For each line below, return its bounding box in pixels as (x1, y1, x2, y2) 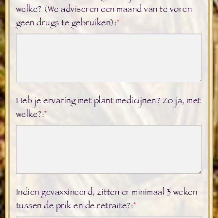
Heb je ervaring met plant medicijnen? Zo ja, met (16, 95, 201, 108)
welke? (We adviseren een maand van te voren (16, 4, 192, 17)
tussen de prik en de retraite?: (16, 200, 134, 213)
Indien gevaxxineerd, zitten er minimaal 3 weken (16, 186, 198, 200)
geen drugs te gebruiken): (16, 18, 117, 30)
